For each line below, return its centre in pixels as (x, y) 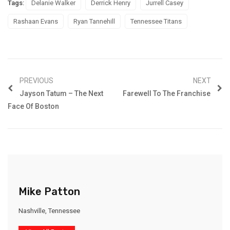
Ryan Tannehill (94, 21)
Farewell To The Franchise (167, 93)
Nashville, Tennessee (49, 210)
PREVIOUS (36, 80)
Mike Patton (49, 191)
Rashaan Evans (36, 21)
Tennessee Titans (156, 21)
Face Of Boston (33, 106)
